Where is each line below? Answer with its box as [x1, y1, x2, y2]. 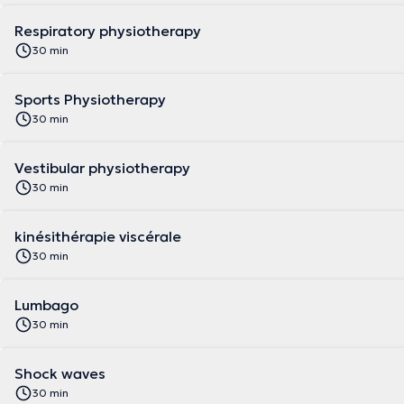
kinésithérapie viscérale [14, 227, 181, 245]
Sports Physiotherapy [14, 90, 166, 108]
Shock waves [14, 364, 106, 382]
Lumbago [14, 296, 78, 314]
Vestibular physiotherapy [14, 159, 190, 177]
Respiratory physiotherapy [14, 22, 201, 40]
